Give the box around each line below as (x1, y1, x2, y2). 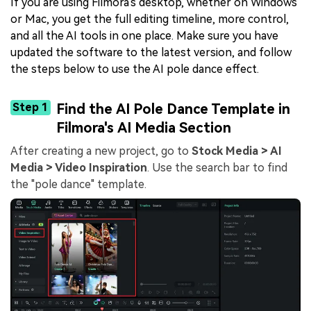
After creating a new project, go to (10, 144, 189, 158)
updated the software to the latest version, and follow (10, 45, 292, 59)
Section (176, 119, 231, 136)
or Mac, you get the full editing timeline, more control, (10, 12, 289, 26)
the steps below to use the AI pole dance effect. (10, 62, 259, 76)
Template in (208, 100, 290, 117)
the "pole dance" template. (10, 177, 146, 191)
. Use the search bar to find (147, 160, 287, 174)
